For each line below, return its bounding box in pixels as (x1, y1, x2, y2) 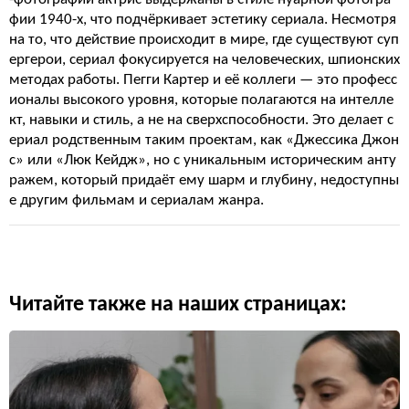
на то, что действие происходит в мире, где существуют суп (9, 32, 399, 47)
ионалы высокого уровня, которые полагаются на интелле (9, 92, 393, 108)
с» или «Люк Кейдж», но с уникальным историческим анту (9, 152, 396, 168)
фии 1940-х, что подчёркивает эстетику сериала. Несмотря (9, 12, 396, 27)
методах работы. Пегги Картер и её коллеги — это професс (9, 72, 397, 88)
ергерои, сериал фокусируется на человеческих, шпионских (9, 52, 400, 68)
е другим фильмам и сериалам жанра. (9, 193, 264, 208)
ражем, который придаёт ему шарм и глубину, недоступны (9, 173, 399, 188)
